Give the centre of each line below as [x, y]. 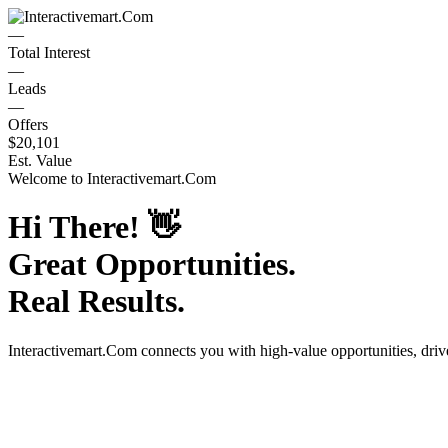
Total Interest [49, 52]
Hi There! [78, 227]
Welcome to [47, 178]
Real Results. [96, 301]
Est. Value [40, 160]
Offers [28, 124]
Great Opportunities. [152, 264]
